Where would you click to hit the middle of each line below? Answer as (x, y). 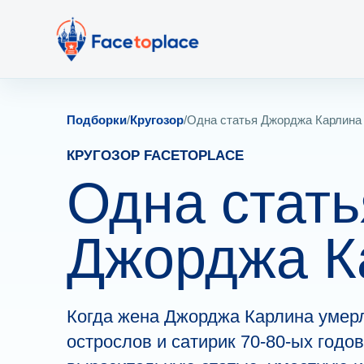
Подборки (97, 120)
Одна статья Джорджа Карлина (274, 120)
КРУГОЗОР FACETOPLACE (155, 156)
